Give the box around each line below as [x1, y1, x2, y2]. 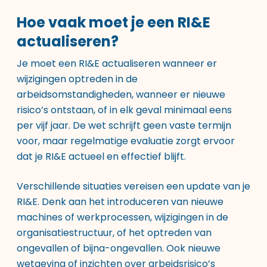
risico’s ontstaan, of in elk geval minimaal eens [17, 103, 232, 117]
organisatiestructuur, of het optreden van [17, 226, 212, 240]
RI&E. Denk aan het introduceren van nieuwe [17, 195, 223, 209]
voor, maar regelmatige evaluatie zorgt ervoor [17, 134, 235, 148]
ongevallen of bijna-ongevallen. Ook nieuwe [17, 241, 221, 255]
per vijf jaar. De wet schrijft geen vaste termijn [17, 119, 231, 132]
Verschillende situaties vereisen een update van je [17, 179, 250, 193]
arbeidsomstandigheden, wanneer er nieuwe [17, 88, 225, 101]
